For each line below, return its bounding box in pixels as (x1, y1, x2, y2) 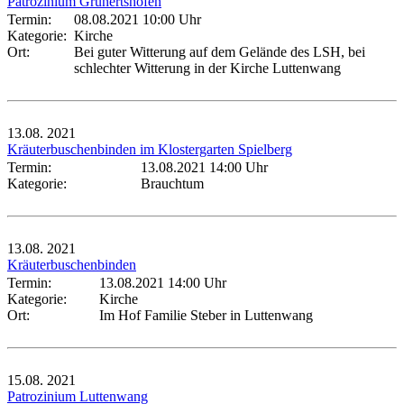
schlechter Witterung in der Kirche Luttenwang (74, 60, 341, 76)
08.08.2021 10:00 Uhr (74, 11, 201, 27)
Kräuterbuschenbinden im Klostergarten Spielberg (7, 141, 292, 157)
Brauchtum (141, 175, 204, 191)
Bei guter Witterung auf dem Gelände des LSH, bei (74, 43, 365, 60)
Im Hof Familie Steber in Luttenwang (99, 307, 313, 323)
